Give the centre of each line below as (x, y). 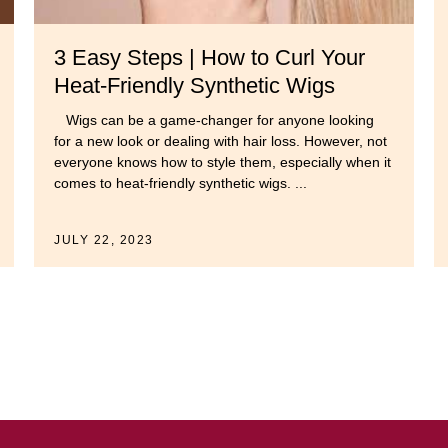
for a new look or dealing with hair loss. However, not (220, 141)
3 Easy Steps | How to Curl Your (209, 58)
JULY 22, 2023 (104, 240)
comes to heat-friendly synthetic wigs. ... (180, 183)
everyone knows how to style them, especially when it (222, 162)
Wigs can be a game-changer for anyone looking (214, 120)
